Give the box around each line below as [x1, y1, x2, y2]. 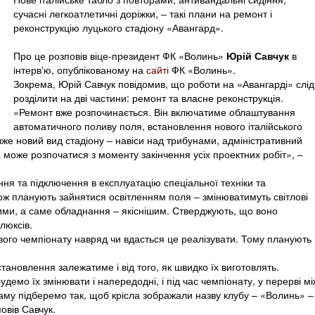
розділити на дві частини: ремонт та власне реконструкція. [13, 91, 283, 105]
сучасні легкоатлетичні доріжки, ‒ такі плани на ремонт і [13, 6, 272, 20]
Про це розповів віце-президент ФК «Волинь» [13, 49, 226, 63]
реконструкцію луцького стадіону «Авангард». [13, 20, 224, 34]
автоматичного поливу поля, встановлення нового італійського [13, 119, 302, 133]
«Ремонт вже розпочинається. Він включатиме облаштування [13, 105, 295, 119]
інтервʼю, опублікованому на [13, 63, 146, 77]
